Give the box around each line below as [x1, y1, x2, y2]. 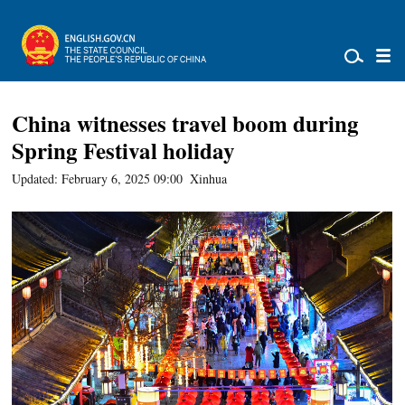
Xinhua [190, 170, 228, 187]
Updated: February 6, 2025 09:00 [12, 170, 184, 187]
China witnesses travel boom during [12, 107, 360, 140]
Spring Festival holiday [12, 134, 236, 167]
